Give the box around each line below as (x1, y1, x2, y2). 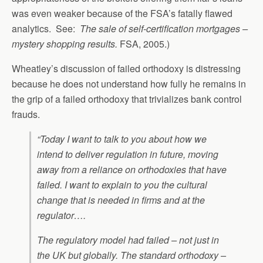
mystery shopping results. (12, 37, 120, 50)
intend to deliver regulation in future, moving (37, 147, 218, 161)
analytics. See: (12, 22, 80, 35)
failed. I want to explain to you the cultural (37, 178, 207, 191)
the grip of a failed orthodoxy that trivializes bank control (12, 92, 242, 106)
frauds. (12, 107, 40, 121)
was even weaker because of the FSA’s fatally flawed (12, 6, 232, 20)
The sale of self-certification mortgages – (80, 22, 248, 35)
